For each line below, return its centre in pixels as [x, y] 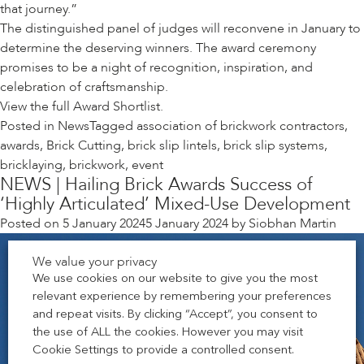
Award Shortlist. [118, 107]
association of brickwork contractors [240, 126]
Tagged [113, 126]
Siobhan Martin [292, 224]
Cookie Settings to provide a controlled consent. [163, 351]
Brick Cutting [84, 146]
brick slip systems [274, 146]
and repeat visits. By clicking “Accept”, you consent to [175, 315]
